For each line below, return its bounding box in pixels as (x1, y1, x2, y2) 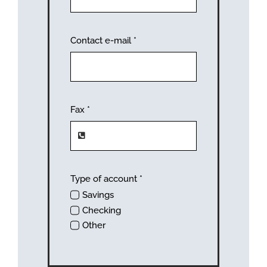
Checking (82, 204, 122, 216)
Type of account (70, 173, 139, 184)
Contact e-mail (70, 35, 133, 46)
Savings (82, 190, 114, 201)
